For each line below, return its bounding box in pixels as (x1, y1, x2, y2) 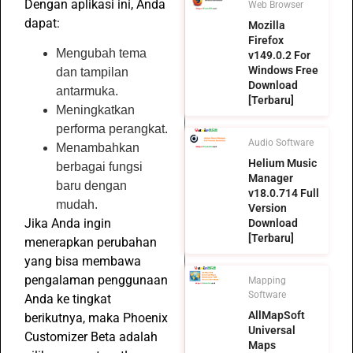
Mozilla (247, 19, 285, 32)
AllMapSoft (247, 309, 305, 322)
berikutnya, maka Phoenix (24, 310, 168, 326)
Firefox (247, 34, 284, 47)
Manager (247, 172, 293, 185)
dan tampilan (56, 65, 128, 80)
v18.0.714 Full (247, 187, 319, 200)
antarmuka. (56, 84, 118, 98)
